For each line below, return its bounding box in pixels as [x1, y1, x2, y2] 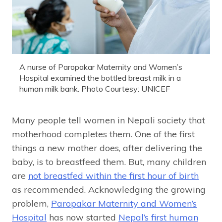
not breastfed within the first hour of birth [28, 169, 199, 181]
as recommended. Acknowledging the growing [12, 183, 206, 195]
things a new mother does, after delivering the [12, 142, 202, 154]
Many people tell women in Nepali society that [12, 114, 205, 126]
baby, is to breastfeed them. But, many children [12, 156, 206, 167]
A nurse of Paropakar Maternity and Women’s [19, 61, 182, 72]
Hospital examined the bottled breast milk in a [19, 72, 181, 83]
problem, [12, 197, 51, 209]
